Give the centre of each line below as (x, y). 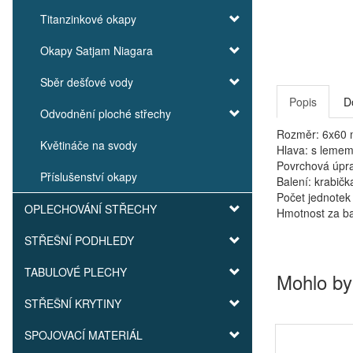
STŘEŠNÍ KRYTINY (73, 303)
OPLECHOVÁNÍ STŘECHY (91, 209)
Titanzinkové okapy (88, 19)
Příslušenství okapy (89, 176)
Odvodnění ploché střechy (106, 113)
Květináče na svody (89, 145)
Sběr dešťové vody (87, 82)
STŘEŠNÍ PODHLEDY (79, 240)
